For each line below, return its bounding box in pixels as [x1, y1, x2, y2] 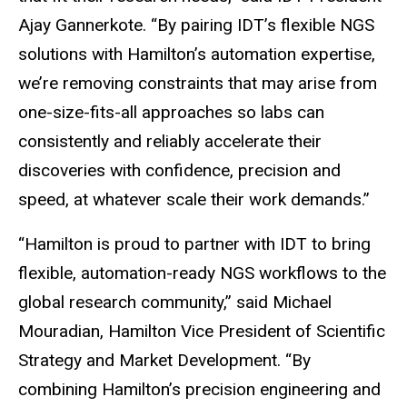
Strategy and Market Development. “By [18, 349, 311, 371]
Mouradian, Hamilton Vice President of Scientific [18, 320, 385, 342]
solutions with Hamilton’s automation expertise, [18, 44, 375, 65]
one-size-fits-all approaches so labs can [18, 102, 324, 124]
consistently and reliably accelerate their [18, 131, 322, 153]
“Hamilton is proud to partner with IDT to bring [18, 233, 371, 254]
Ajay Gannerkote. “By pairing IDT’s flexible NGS [18, 15, 374, 36]
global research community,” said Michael [18, 291, 332, 313]
